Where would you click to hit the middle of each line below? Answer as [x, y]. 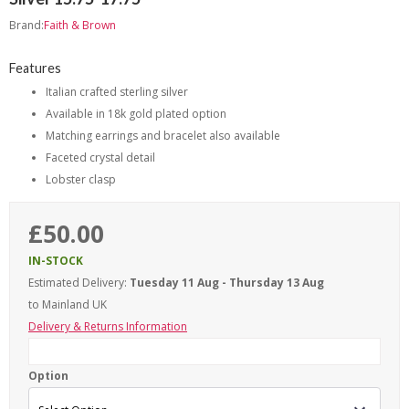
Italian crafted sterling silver [117, 92]
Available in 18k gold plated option [136, 114]
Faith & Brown [80, 26]
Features [35, 68]
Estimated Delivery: [78, 283]
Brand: [26, 26]
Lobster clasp [81, 180]
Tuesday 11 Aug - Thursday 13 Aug [227, 283]
